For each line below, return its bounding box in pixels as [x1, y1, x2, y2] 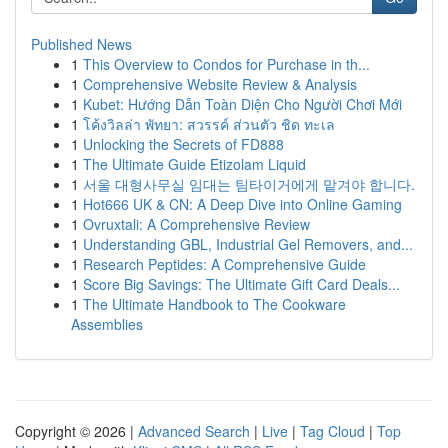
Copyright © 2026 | [15, 421, 138, 441]
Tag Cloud [300, 421, 365, 441]
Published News [31, 34, 132, 54]
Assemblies [71, 314, 143, 334]
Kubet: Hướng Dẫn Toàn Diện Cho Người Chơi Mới [83, 94, 402, 114]
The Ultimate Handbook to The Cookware [83, 294, 346, 314]
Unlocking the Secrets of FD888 [83, 134, 284, 154]
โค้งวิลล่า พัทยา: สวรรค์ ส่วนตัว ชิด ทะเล [83, 114, 335, 134]
